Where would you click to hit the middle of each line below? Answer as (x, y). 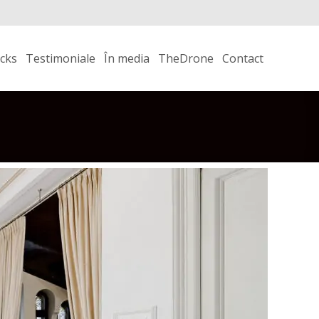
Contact (243, 58)
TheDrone (186, 58)
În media (127, 58)
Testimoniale (61, 58)
